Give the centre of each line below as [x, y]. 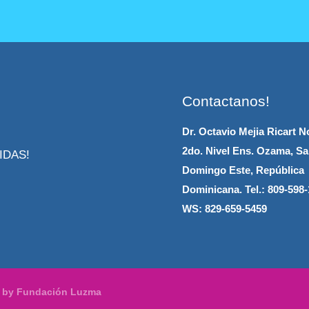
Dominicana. [212, 190]
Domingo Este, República [243, 170]
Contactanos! [226, 101]
